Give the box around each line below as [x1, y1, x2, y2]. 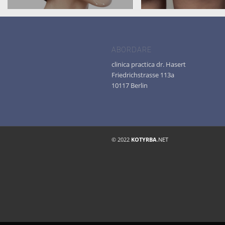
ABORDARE [111, 45, 152, 54]
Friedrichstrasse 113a [111, 70, 174, 79]
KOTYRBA [131, 135, 157, 143]
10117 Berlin [111, 80, 148, 90]
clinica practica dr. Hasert [111, 59, 186, 69]
